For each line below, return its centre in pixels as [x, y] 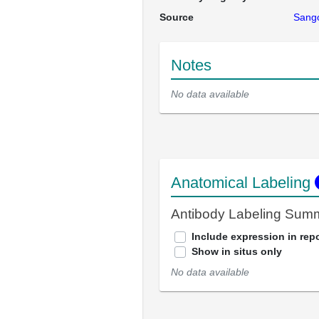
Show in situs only [237, 251]
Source [177, 17]
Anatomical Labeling [243, 183]
